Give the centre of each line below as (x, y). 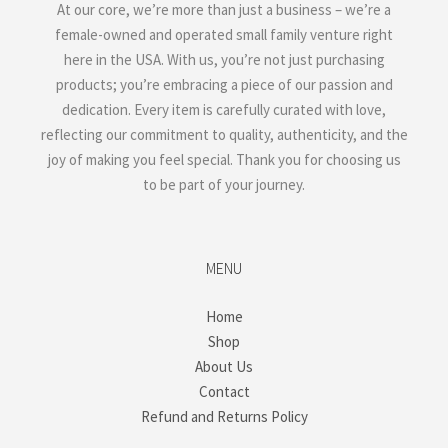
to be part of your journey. (224, 184)
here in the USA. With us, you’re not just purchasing (224, 59)
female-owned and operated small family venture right (224, 34)
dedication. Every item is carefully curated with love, (224, 109)
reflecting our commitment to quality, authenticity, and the (224, 134)
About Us (224, 366)
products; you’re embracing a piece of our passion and (224, 84)
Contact (224, 391)
